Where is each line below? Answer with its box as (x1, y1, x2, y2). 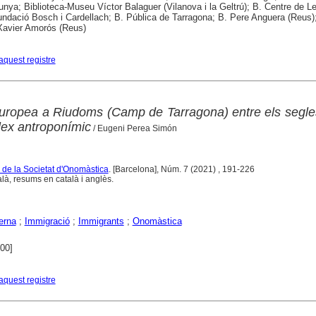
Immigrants (78, 215, 124, 226)
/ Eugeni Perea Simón (90, 123, 177, 133)
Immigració (24, 215, 70, 226)
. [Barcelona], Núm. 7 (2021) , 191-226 (108, 164, 255, 174)
